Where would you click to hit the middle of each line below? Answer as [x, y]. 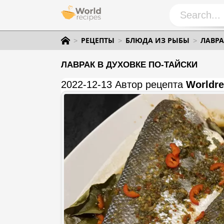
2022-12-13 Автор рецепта [123, 84]
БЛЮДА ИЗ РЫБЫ [157, 40]
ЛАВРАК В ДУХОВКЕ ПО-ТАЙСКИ [129, 65]
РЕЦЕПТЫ [98, 40]
